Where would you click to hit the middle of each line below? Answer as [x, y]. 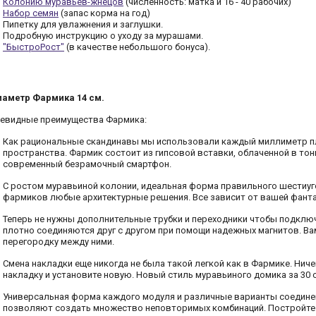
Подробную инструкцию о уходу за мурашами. [103, 36]
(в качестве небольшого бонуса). [137, 47]
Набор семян [31, 13]
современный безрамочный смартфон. [87, 164]
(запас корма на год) [104, 13]
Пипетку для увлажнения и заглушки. [83, 24]
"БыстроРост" [34, 47]
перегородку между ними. [59, 242]
